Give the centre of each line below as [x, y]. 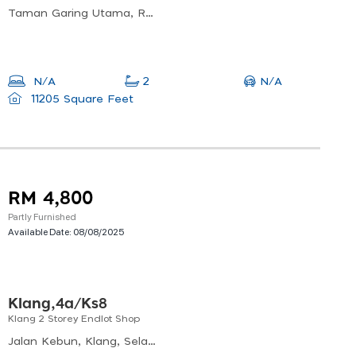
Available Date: [41, 232]
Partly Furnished [42, 217]
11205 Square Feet [80, 100]
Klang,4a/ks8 [58, 305]
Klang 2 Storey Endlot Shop [74, 319]
